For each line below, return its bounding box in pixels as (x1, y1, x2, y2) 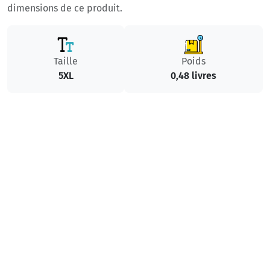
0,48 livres (171, 70, 216, 82)
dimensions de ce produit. (7, 2, 122, 14)
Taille (54, 55, 78, 67)
